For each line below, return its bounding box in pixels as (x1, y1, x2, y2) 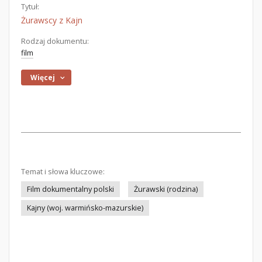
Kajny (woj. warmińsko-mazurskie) (27, 203, 143, 213)
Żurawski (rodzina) (134, 184, 198, 194)
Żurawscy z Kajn (21, 15, 82, 26)
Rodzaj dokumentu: (21, 36, 89, 46)
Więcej (30, 73, 56, 82)
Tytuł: (21, 2, 39, 12)
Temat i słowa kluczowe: (21, 167, 105, 177)
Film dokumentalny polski (27, 184, 114, 194)
